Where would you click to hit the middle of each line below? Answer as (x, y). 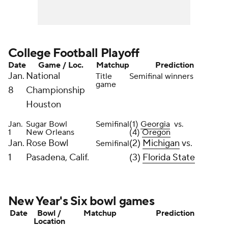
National (43, 76)
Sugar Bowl (47, 124)
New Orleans (50, 132)
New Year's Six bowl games (81, 201)
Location (49, 221)
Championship (55, 90)
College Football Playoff (74, 53)
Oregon (156, 132)
